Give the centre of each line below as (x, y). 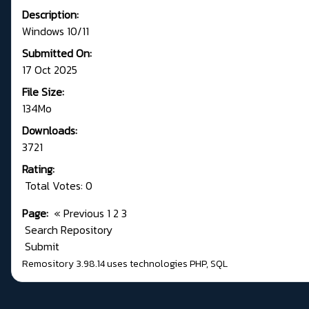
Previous (84, 213)
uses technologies (147, 264)
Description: (50, 15)
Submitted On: (57, 53)
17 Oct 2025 (50, 70)
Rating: (38, 169)
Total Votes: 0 (57, 186)
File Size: (43, 92)
